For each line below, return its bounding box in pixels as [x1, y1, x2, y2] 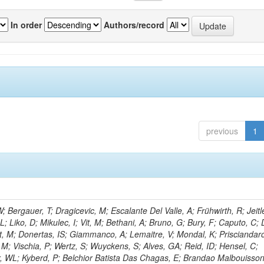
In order [11, 18, 42, 31]
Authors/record [104, 18, 164, 31]
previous [206, 125, 238, 137]
